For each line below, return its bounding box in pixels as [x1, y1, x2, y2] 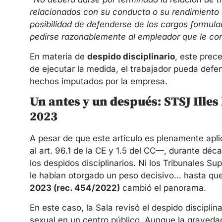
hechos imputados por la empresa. [30, 76, 167, 86]
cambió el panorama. [120, 183, 206, 193]
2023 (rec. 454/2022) [30, 183, 120, 193]
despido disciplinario [87, 51, 175, 61]
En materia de [30, 51, 87, 61]
